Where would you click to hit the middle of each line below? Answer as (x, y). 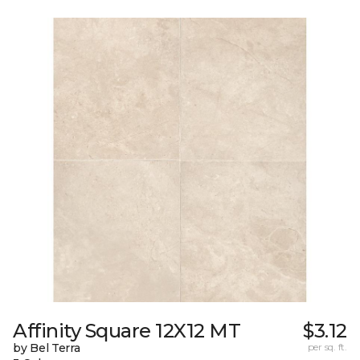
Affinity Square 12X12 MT (127, 331)
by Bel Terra (47, 348)
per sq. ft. (327, 347)
